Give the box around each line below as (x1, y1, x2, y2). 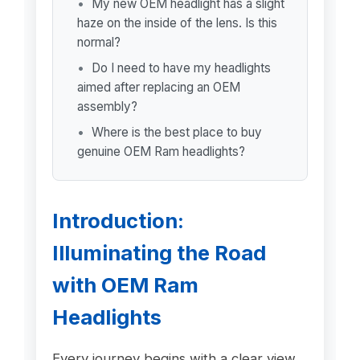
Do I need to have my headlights (91, 60, 271, 76)
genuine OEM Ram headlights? (76, 144, 245, 159)
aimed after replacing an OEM (76, 80, 240, 95)
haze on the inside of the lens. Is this (76, 15, 277, 31)
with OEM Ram (51, 272, 198, 297)
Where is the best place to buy (91, 125, 262, 140)
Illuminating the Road (51, 240, 266, 265)
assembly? (76, 99, 137, 114)
